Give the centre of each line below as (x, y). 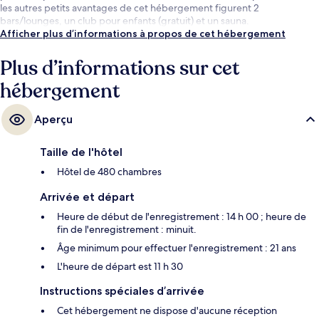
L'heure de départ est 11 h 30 (120, 267)
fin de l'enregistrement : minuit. (127, 230)
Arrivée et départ (87, 197)
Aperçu (53, 120)
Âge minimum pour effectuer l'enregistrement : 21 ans (177, 248)
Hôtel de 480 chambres (109, 172)
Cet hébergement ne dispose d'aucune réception (167, 311)
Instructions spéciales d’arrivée (122, 291)
